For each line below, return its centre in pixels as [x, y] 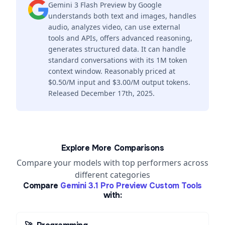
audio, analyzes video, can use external [114, 27]
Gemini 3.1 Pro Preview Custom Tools [131, 186]
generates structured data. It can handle [117, 49]
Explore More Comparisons [113, 148]
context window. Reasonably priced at [112, 71]
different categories [113, 175]
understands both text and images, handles [122, 16]
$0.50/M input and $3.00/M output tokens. [119, 82]
